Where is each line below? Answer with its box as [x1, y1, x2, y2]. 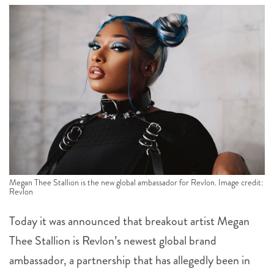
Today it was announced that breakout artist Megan [9, 212, 250, 231]
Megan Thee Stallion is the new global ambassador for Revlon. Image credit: [9, 176, 264, 189]
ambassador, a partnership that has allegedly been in [9, 251, 250, 270]
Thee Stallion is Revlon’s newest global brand [9, 232, 217, 250]
